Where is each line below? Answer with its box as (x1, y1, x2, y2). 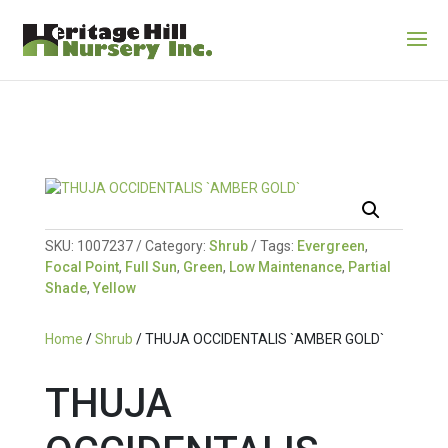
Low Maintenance (228, 259, 342, 275)
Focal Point (44, 259, 119, 275)
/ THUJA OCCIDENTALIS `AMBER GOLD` (132, 331, 384, 347)
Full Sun (124, 259, 177, 275)
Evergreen (296, 238, 365, 254)
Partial (347, 259, 391, 275)
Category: (144, 238, 209, 254)
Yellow (92, 280, 136, 296)
